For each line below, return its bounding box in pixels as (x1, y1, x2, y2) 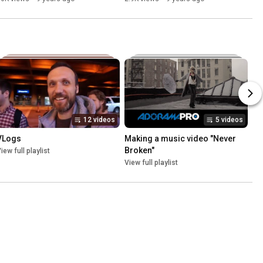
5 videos (215, 115, 243, 124)
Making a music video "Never (124, 133, 236, 143)
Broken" (124, 145, 154, 155)
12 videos (83, 115, 115, 124)
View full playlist (124, 158, 178, 167)
